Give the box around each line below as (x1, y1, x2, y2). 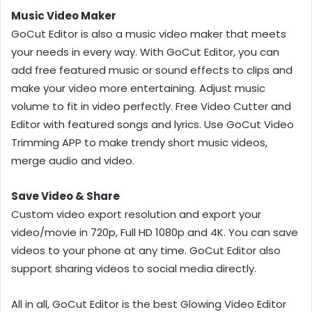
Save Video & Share (11, 188, 120, 203)
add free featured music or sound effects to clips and (11, 62, 292, 77)
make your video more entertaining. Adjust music (11, 80, 265, 95)
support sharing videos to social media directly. (11, 260, 256, 276)
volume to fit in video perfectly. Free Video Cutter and (11, 98, 291, 114)
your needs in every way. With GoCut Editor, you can (11, 44, 279, 59)
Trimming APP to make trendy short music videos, (11, 134, 267, 150)
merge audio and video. (11, 153, 134, 168)
